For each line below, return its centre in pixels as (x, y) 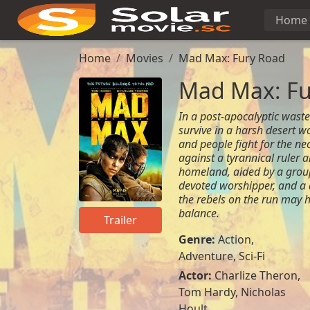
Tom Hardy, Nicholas (232, 292)
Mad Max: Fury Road (232, 58)
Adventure (206, 256)
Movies (145, 58)
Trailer (120, 220)
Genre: (198, 239)
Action (234, 239)
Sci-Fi (252, 256)
